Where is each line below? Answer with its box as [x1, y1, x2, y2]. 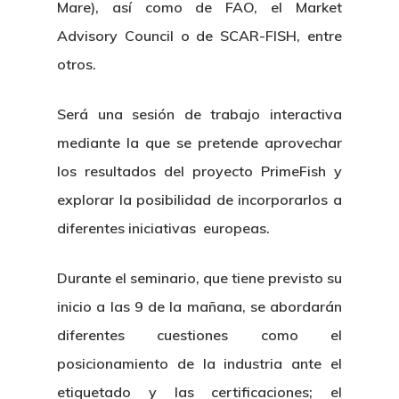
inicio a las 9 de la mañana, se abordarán [57, 297, 342, 315]
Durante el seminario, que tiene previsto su [57, 269, 342, 287]
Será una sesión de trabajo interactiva [57, 105, 342, 123]
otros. [57, 55, 96, 73]
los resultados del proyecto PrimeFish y [57, 162, 342, 180]
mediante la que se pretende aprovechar [57, 134, 342, 151]
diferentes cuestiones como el [57, 326, 342, 344]
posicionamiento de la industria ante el [57, 354, 342, 372]
